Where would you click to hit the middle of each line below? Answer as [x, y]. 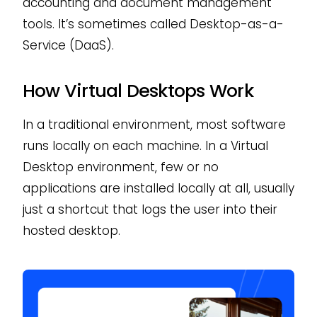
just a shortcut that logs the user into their [150, 209]
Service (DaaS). [68, 45]
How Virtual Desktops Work [138, 90]
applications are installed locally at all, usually [158, 188]
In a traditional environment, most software [154, 124]
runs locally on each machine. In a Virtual [145, 145]
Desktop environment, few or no [120, 167]
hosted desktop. [71, 230]
